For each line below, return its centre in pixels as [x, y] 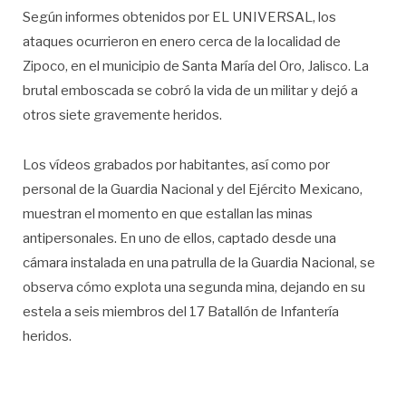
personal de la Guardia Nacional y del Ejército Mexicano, [193, 190]
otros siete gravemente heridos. [122, 116]
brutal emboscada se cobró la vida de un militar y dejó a [190, 91]
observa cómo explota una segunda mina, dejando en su [194, 288]
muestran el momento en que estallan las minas [168, 214]
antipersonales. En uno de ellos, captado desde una [179, 239]
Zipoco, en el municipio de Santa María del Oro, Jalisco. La [196, 67]
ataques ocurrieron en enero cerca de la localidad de [182, 42]
